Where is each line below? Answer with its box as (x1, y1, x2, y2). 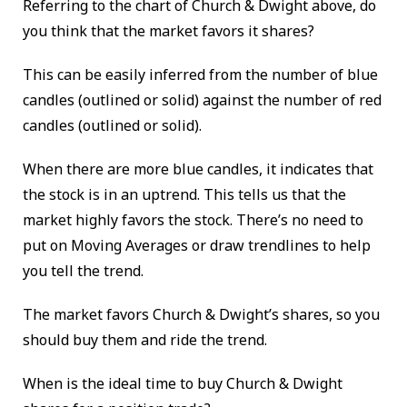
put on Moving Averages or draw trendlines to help (23, 235, 371, 256)
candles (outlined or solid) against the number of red (23, 90, 382, 111)
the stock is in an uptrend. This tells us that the (23, 184, 346, 205)
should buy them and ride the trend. (23, 330, 267, 351)
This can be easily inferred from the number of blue (23, 65, 378, 85)
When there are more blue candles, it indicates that (23, 159, 373, 180)
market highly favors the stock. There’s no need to (23, 210, 363, 231)
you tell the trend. (23, 261, 144, 282)
